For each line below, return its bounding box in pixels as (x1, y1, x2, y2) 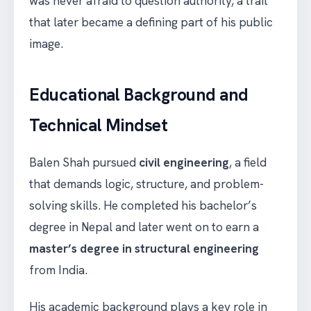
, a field (229, 155, 267, 171)
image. (29, 36, 63, 52)
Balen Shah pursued (29, 155, 139, 171)
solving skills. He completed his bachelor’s (29, 198, 257, 214)
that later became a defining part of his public (29, 15, 273, 31)
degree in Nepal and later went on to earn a (29, 219, 259, 235)
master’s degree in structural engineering (29, 241, 259, 257)
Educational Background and (29, 83, 249, 107)
